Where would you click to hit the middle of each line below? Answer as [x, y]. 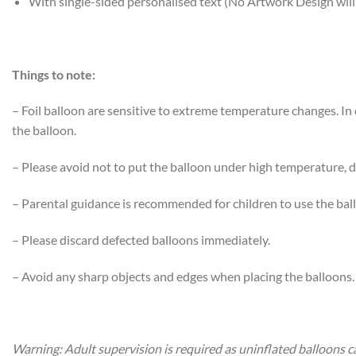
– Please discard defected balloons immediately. [141, 239]
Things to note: [54, 74]
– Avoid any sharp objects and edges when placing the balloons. [183, 276]
